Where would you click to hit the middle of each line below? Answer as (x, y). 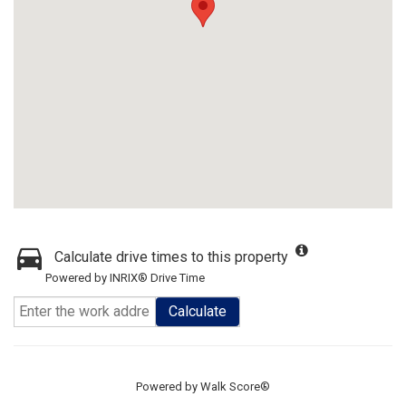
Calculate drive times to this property (171, 257)
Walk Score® (235, 387)
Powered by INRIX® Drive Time (125, 278)
